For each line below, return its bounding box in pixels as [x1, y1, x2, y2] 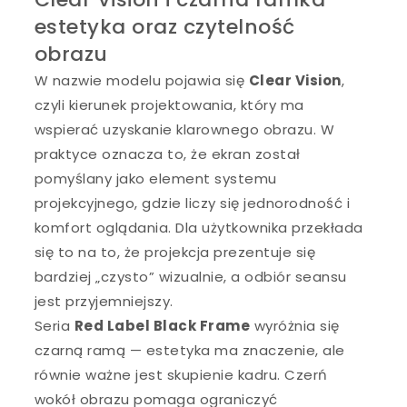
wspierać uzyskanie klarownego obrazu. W [34, 119, 335, 139]
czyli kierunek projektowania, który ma [34, 94, 304, 114]
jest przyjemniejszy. [34, 291, 174, 311]
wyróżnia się [250, 315, 340, 335]
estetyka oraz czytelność [34, 12, 295, 41]
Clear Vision [248, 70, 342, 90]
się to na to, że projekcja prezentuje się [34, 242, 316, 262]
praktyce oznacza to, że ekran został [34, 144, 301, 164]
